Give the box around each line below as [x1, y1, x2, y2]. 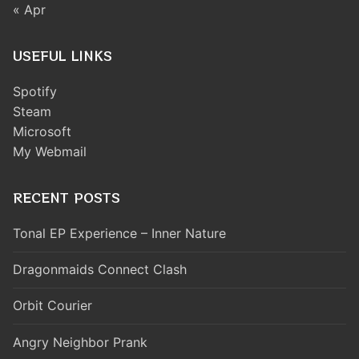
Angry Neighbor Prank [13, 333, 147, 350]
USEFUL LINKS [13, 46, 112, 66]
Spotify [13, 83, 57, 100]
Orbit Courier [13, 297, 92, 314]
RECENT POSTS [13, 188, 120, 208]
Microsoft [13, 123, 71, 140]
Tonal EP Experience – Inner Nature [13, 225, 226, 242]
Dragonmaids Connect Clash [13, 261, 187, 278]
